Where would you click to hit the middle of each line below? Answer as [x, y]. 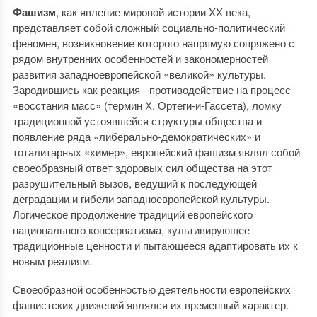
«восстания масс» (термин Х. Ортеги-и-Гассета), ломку [147, 105]
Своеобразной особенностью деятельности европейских [151, 289]
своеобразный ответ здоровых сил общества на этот [142, 167]
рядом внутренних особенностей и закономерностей [140, 58]
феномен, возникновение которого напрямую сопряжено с [153, 43]
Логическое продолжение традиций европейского [132, 214]
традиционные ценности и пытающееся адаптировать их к [155, 245]
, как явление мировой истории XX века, [153, 12]
